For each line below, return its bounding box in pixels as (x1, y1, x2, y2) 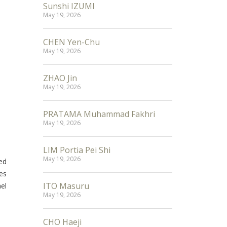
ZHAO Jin (43, 72, 77, 84)
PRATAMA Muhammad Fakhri (43, 108, 155, 120)
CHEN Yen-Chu (43, 36, 100, 48)
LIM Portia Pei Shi (43, 144, 110, 156)
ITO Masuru (43, 180, 89, 192)
